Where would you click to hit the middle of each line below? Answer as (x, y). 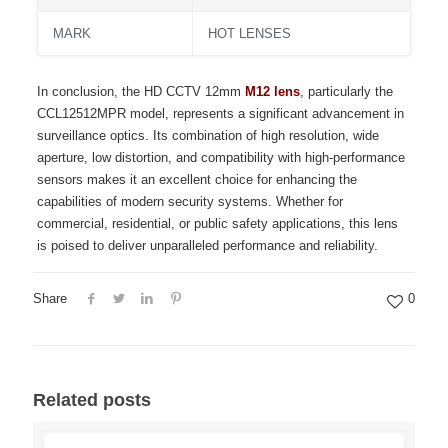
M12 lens (272, 91)
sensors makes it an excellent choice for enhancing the (196, 179)
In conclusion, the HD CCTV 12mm (140, 91)
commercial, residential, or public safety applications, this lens (217, 223)
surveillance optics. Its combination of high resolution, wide (207, 135)
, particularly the (346, 91)
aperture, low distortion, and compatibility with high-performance (220, 157)
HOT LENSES (249, 33)
